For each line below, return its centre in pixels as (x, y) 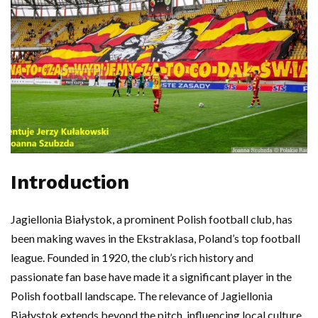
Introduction (70, 183)
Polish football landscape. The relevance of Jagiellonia (142, 296)
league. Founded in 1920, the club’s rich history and (132, 258)
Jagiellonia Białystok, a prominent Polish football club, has (152, 219)
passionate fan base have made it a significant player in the (151, 277)
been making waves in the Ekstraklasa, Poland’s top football (155, 238)
